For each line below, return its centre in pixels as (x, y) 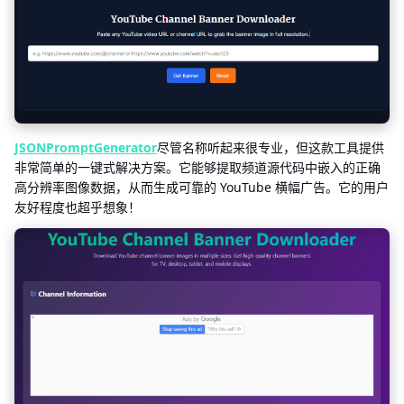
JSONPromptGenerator (86, 148)
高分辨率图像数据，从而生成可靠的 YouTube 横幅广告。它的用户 (202, 188)
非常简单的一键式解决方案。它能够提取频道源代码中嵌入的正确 (197, 168)
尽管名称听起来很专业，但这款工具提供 (271, 148)
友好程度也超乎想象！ (78, 207)
